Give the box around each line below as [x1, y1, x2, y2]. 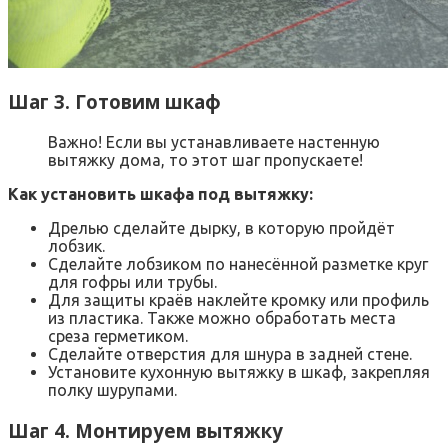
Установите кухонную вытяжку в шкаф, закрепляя [48, 363, 430, 382]
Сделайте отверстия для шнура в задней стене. [48, 345, 412, 364]
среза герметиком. [48, 327, 188, 346]
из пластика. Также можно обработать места [48, 309, 396, 328]
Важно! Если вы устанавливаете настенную [48, 133, 380, 152]
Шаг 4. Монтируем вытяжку [8, 417, 283, 443]
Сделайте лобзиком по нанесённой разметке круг [48, 255, 428, 274]
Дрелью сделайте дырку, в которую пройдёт [48, 219, 395, 238]
